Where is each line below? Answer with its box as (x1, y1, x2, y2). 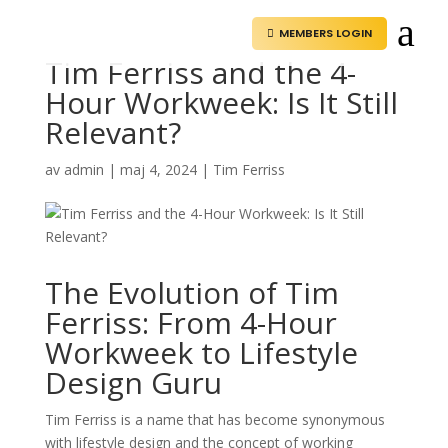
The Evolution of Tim (44, 272, 339, 313)
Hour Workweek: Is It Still (44, 82, 398, 123)
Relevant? (44, 112, 181, 153)
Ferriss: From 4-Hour (44, 302, 337, 343)
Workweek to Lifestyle (44, 332, 358, 373)
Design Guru (44, 362, 222, 403)
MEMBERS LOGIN (278, 24, 372, 41)
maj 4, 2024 (119, 160, 197, 179)
